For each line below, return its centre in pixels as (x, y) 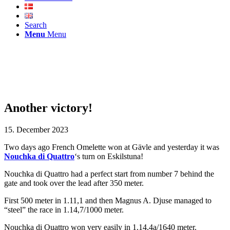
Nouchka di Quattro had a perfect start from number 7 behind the (109, 174)
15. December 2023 (36, 129)
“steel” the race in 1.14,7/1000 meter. (64, 209)
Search (36, 25)
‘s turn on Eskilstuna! (109, 156)
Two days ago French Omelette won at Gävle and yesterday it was (112, 147)
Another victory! (48, 108)
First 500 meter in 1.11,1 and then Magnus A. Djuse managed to (108, 200)
